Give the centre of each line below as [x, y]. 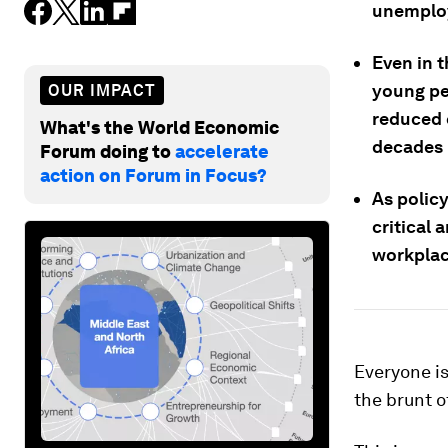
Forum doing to [107, 151]
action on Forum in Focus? [153, 175]
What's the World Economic [159, 127]
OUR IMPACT [102, 90]
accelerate [222, 151]
